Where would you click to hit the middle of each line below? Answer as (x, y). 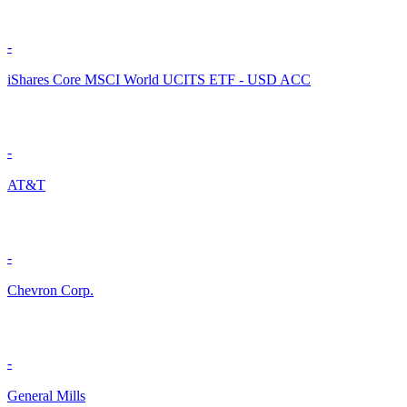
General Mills (46, 396)
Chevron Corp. (50, 291)
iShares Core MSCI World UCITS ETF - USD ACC (159, 80)
